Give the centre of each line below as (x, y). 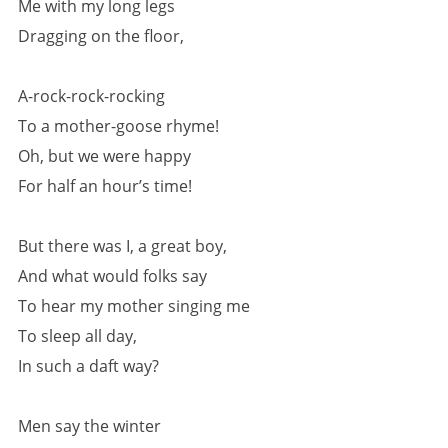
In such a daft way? (88, 366)
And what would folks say (112, 276)
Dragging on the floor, (101, 36)
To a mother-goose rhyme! (118, 126)
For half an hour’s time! (105, 186)
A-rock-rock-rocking (91, 96)
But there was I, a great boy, (122, 246)
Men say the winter (89, 426)
